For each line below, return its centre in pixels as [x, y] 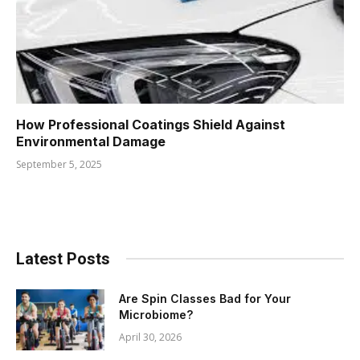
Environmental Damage [91, 141]
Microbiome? [156, 314]
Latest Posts [63, 258]
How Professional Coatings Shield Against [151, 124]
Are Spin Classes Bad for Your [205, 298]
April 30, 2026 [150, 337]
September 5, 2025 [59, 164]
